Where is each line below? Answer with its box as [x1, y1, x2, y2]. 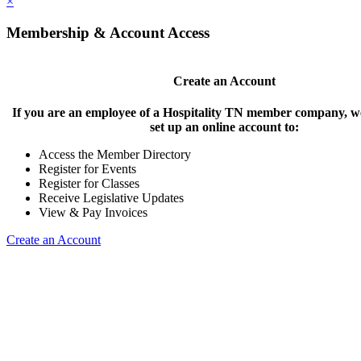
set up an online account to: [149, 120, 299, 135]
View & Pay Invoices [39, 205, 147, 220]
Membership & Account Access [6, 23, 210, 41]
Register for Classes [39, 176, 139, 191]
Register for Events [39, 162, 136, 176]
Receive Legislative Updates [39, 191, 184, 205]
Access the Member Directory [39, 147, 191, 162]
